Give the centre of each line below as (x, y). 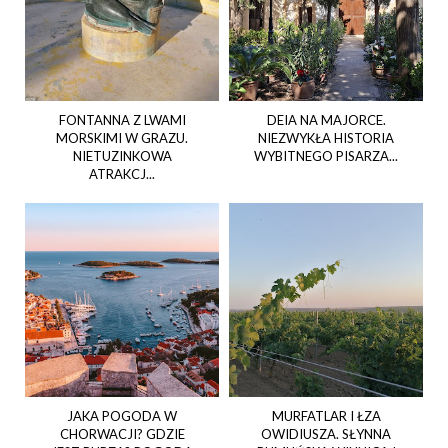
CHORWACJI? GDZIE (122, 434)
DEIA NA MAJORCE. (326, 120)
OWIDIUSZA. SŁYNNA (326, 434)
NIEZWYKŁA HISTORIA (326, 138)
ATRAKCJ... (122, 174)
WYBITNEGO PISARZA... (326, 156)
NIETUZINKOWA (122, 156)
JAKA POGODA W (122, 416)
